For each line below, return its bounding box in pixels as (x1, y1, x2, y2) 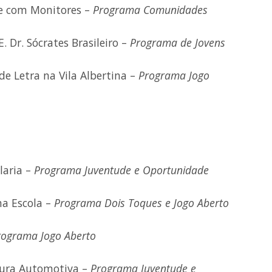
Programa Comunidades (93, 2, 208, 17)
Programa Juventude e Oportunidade (34, 163, 209, 177)
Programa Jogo (138, 68, 209, 83)
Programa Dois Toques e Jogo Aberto (54, 195, 229, 210)
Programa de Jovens (130, 35, 225, 50)
